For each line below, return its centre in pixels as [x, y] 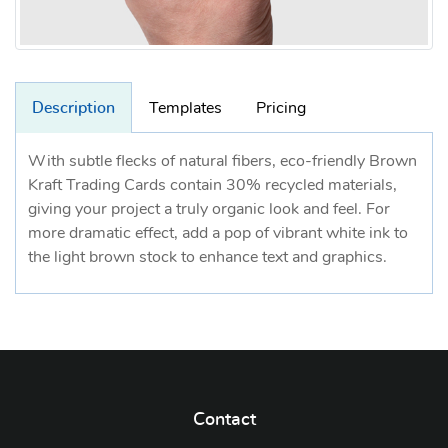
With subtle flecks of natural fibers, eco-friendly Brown [222, 160]
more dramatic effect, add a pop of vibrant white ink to [218, 232]
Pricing [281, 107]
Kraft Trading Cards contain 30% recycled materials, [212, 184]
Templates [185, 107]
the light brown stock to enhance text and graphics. [207, 256]
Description [73, 107]
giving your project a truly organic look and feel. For [209, 208]
